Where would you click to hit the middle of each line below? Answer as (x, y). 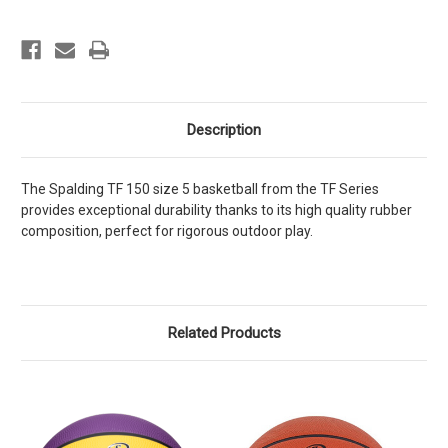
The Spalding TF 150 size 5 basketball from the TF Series (200, 188)
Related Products (224, 332)
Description (224, 129)
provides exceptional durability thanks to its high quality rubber (216, 209)
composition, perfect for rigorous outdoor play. (167, 230)
